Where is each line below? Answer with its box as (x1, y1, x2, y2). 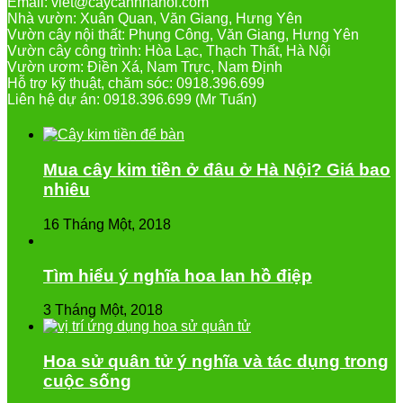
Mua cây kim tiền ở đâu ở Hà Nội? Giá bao (43, 160, 390, 180)
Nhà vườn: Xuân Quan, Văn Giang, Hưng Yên (7, 11, 302, 27)
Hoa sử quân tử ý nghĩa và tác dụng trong (43, 352, 389, 372)
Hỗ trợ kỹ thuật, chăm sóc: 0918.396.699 (7, 76, 264, 92)
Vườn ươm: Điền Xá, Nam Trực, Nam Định (7, 59, 282, 76)
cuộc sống (43, 372, 131, 391)
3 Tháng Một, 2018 (43, 302, 163, 318)
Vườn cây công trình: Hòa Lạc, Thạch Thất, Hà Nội (7, 43, 331, 59)
